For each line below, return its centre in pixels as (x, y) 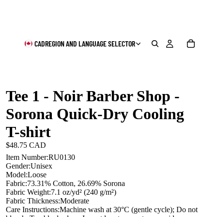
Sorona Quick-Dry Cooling (95, 114)
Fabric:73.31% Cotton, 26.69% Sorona (65, 183)
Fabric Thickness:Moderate (47, 201)
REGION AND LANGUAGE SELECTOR (90, 43)
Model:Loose (26, 174)
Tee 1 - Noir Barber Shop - (93, 96)
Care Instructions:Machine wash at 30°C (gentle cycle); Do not (102, 209)
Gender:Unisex (29, 166)
